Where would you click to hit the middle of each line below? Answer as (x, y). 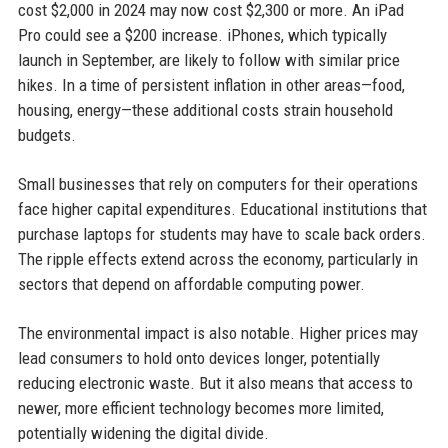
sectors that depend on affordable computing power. (191, 284)
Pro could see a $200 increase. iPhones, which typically (202, 35)
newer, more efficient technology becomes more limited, (200, 408)
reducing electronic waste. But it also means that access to (215, 383)
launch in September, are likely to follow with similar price (208, 60)
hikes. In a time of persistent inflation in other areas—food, (211, 85)
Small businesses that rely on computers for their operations (217, 184)
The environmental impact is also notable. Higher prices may (217, 333)
